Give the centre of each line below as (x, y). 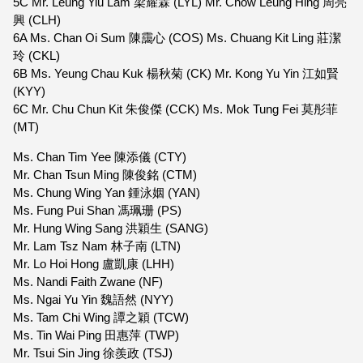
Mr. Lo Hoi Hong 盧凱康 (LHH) (95, 263)
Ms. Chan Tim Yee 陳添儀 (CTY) (101, 156)
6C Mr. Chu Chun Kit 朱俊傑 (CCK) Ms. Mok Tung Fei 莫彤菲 (175, 109)
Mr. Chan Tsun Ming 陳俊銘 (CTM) (107, 174)
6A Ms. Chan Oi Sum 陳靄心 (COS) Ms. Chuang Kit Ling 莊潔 (177, 37)
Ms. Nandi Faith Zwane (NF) (90, 281)
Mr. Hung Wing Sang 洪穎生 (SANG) (112, 228)
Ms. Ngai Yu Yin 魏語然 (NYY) (95, 299)
